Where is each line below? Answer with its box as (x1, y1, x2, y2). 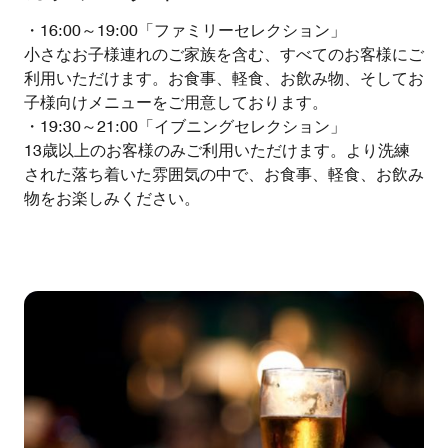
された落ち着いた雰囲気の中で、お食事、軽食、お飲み (24, 165, 424, 185)
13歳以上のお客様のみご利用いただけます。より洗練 (24, 141, 410, 161)
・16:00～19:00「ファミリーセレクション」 (24, 21, 346, 41)
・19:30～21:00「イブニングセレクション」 (24, 117, 346, 137)
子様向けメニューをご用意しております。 (24, 93, 328, 113)
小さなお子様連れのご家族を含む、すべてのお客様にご (24, 45, 424, 65)
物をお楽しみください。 (24, 189, 200, 209)
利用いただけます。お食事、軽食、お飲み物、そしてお (24, 69, 424, 89)
